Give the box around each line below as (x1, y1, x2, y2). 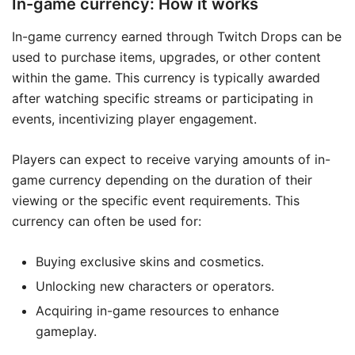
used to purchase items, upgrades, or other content (12, 48, 321, 65)
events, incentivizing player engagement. (12, 110, 257, 127)
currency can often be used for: (12, 212, 201, 229)
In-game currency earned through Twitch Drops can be (12, 28, 342, 44)
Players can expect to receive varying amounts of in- (12, 151, 330, 167)
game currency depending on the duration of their (12, 171, 312, 188)
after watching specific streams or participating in (12, 90, 313, 106)
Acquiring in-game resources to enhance (36, 302, 279, 319)
